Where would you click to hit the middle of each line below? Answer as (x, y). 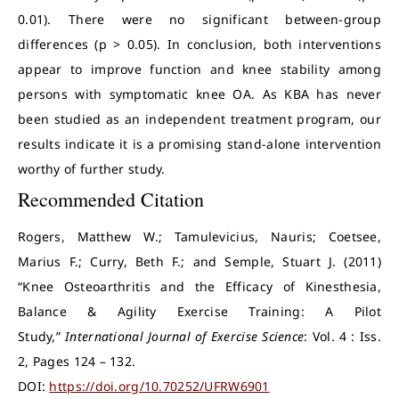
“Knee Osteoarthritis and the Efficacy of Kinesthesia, (199, 286)
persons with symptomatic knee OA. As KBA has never (199, 94)
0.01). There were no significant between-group (199, 19)
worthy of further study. (92, 169)
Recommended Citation (111, 199)
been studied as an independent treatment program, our (199, 119)
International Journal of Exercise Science (185, 336)
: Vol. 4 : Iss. (343, 336)
